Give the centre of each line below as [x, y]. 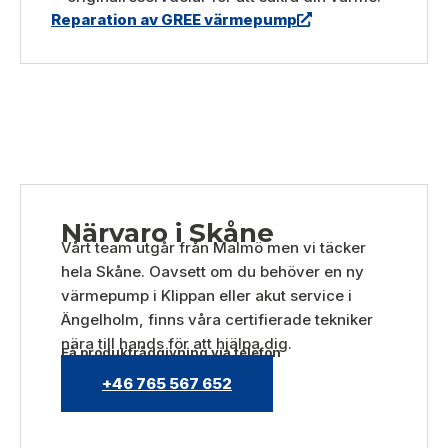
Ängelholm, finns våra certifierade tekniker [217, 319]
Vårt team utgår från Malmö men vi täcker [213, 247]
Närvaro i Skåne [167, 232]
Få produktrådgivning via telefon [171, 351]
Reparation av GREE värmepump [174, 19]
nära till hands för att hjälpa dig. [176, 343]
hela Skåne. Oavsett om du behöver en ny [212, 271]
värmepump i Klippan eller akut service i [206, 295]
